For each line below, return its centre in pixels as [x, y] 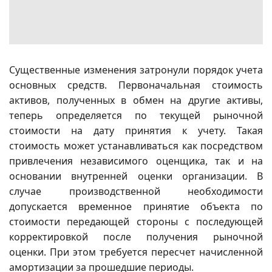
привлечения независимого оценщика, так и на [136, 161]
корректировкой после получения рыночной [136, 237]
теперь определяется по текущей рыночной [136, 116]
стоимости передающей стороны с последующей [136, 222]
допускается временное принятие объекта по [136, 207]
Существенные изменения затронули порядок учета [136, 70]
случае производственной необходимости [136, 192]
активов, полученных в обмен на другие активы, [136, 100]
